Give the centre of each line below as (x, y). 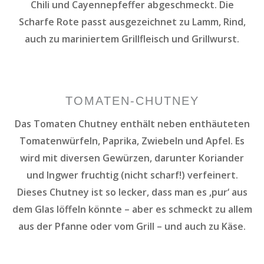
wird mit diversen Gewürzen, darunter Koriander (132, 158)
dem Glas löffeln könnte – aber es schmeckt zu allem (132, 209)
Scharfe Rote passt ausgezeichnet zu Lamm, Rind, (132, 22)
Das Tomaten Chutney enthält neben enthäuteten (132, 123)
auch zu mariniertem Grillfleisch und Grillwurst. (132, 39)
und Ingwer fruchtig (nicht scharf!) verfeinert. (132, 175)
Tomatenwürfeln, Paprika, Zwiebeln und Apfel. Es (132, 141)
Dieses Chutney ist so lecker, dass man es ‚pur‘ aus (132, 192)
